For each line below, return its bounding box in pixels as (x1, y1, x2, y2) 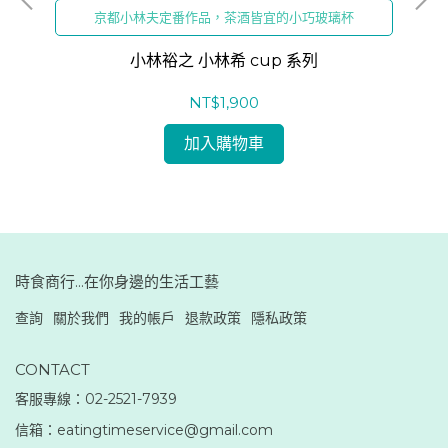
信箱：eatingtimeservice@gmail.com (15, 420, 273, 439)
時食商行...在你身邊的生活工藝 (15, 271, 219, 291)
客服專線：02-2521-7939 (15, 389, 177, 408)
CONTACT (15, 359, 90, 379)
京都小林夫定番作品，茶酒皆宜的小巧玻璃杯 (94, 8, 354, 25)
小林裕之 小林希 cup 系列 (130, 50, 318, 70)
